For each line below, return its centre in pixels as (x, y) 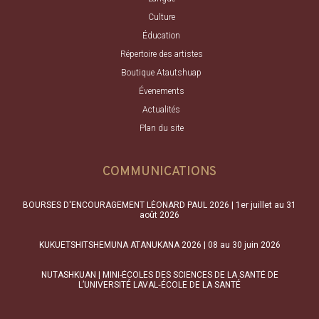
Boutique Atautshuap (161, 72)
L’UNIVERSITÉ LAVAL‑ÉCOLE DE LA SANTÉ (159, 284)
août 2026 (159, 215)
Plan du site (161, 128)
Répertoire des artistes (161, 54)
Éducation (161, 35)
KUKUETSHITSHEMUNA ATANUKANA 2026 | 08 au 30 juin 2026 (159, 245)
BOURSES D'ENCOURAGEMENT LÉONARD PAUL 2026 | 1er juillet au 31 (159, 205)
